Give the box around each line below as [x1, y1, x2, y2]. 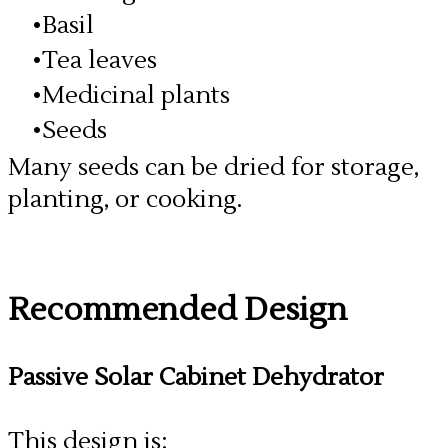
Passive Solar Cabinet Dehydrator [8, 362, 384, 393]
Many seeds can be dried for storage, [8, 152, 419, 183]
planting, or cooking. [8, 184, 242, 215]
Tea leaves [42, 45, 157, 76]
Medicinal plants [42, 80, 230, 111]
